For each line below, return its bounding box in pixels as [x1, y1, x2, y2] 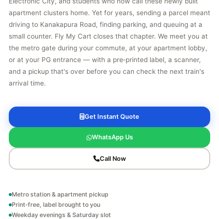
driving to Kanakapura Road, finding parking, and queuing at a [9, 21, 202, 28]
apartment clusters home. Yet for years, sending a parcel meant [9, 9, 210, 17]
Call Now [99, 154, 126, 162]
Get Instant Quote [85, 113, 139, 120]
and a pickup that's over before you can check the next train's [9, 67, 204, 75]
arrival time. [9, 79, 46, 87]
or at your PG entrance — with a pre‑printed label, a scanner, [9, 56, 201, 64]
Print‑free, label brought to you [12, 201, 100, 208]
